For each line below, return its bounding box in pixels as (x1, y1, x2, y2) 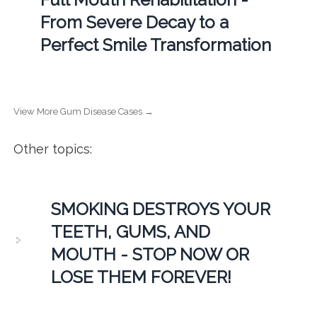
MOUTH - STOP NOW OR (50, 244, 249, 265)
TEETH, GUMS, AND (50, 221, 210, 243)
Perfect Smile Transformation (40, 35, 271, 56)
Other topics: (13, 142, 92, 157)
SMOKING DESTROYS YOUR (50, 199, 270, 220)
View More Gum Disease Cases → (13, 106, 154, 117)
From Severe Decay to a (40, 12, 229, 33)
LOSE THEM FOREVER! (50, 267, 231, 288)
